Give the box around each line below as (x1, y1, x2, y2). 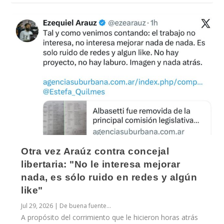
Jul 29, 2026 (21, 201, 53, 210)
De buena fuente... (59, 201, 111, 210)
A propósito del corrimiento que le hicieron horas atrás (21, 212, 198, 222)
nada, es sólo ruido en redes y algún (21, 172, 197, 183)
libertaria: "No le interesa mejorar (21, 159, 180, 170)
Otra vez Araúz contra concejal (21, 146, 169, 157)
